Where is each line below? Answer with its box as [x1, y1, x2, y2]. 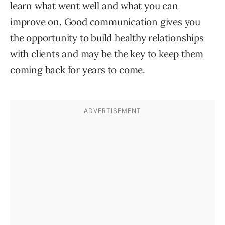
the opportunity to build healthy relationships [10, 32, 204, 44]
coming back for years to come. [10, 64, 146, 76]
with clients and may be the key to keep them [10, 48, 204, 60]
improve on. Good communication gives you [10, 16, 200, 28]
